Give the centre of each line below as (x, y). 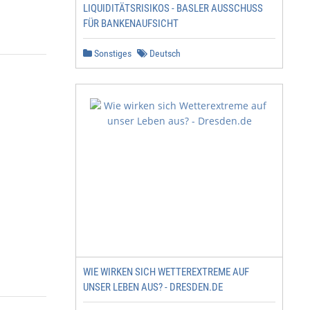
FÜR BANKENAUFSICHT (131, 24)
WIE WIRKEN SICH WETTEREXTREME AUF (166, 272)
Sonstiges (112, 53)
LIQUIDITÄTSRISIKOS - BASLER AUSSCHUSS (173, 8)
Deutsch (164, 53)
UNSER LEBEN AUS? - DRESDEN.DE (153, 287)
